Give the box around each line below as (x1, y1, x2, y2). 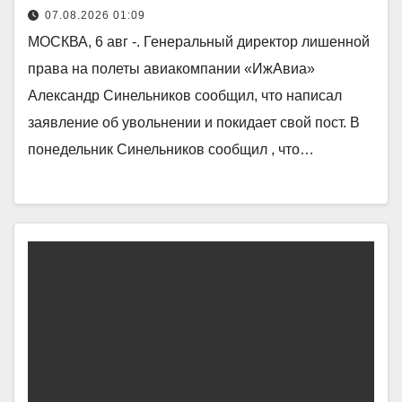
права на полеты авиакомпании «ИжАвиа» (28, 60, 315, 76)
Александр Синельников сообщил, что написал (28, 87, 342, 103)
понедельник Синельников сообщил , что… (28, 141, 314, 157)
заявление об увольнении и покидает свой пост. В (28, 114, 360, 130)
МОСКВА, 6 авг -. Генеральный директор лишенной (28, 33, 370, 49)
